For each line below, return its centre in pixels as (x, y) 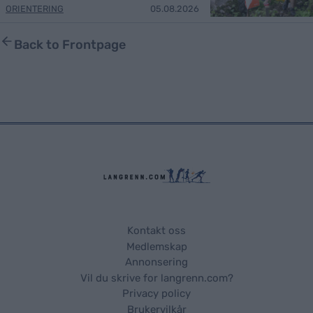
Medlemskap (156, 247)
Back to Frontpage (70, 44)
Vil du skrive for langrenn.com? (156, 278)
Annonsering (156, 262)
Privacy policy (156, 294)
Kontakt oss (156, 231)
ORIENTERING (35, 8)
